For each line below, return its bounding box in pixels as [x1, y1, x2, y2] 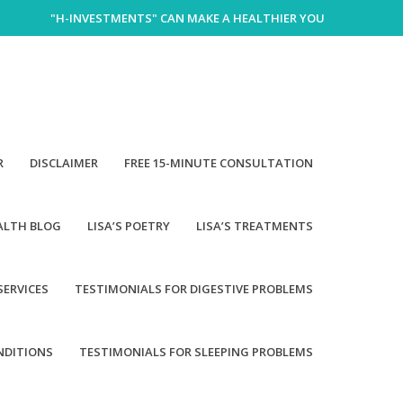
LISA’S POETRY [87, 218, 170, 234]
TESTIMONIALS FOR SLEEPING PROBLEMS [79, 344, 313, 360]
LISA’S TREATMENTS [196, 218, 313, 234]
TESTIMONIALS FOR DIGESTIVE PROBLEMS [75, 281, 313, 297]
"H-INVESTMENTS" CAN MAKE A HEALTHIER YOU [50, 10, 325, 26]
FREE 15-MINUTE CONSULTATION [124, 155, 313, 171]
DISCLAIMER [30, 155, 98, 171]
